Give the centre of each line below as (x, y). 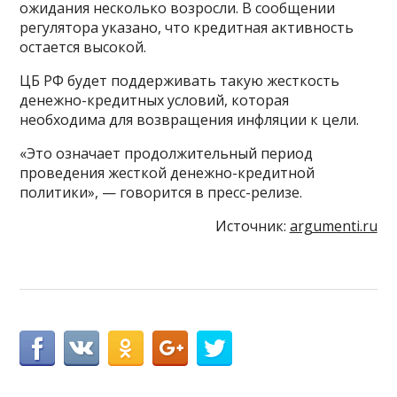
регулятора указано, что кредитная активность (187, 28)
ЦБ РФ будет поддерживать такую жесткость (180, 81)
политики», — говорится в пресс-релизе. (161, 193)
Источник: (252, 226)
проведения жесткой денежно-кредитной (167, 173)
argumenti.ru (333, 226)
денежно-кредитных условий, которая (155, 101)
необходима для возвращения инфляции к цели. (190, 120)
